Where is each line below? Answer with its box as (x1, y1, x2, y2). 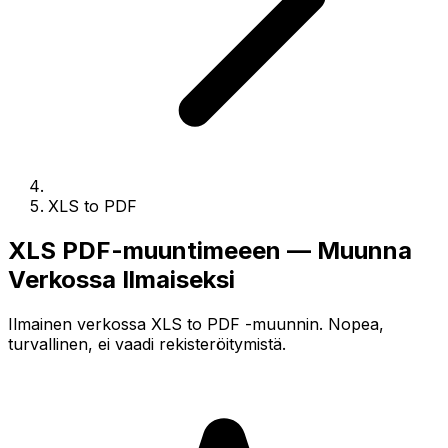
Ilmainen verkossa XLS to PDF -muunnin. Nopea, (8, 313, 384, 334)
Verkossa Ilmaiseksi (8, 264, 235, 294)
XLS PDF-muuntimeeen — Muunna (8, 235, 412, 265)
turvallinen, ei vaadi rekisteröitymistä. (8, 333, 286, 354)
